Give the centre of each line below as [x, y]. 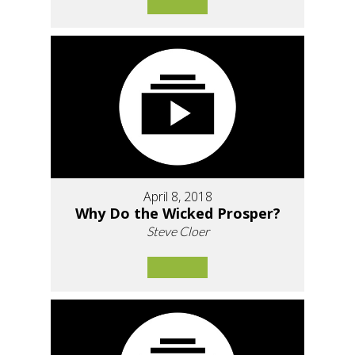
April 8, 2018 [177, 196]
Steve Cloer [177, 231]
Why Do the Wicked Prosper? [177, 213]
